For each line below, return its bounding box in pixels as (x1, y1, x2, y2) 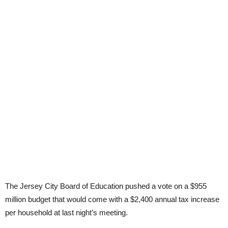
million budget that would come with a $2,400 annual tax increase (5, 195, 219, 204)
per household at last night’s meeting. (5, 208, 128, 217)
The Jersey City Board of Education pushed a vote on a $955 (5, 182, 207, 190)
